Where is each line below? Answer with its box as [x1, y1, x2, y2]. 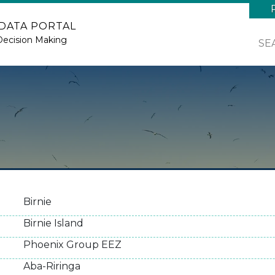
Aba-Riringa [23, 260, 80, 272]
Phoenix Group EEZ [23, 239, 122, 250]
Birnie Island [23, 217, 83, 229]
